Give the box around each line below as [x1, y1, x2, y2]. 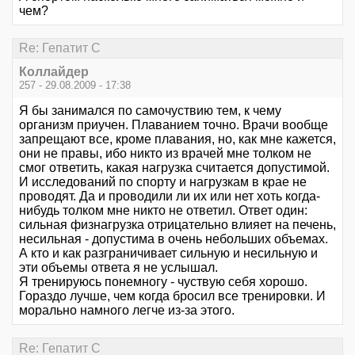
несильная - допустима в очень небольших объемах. [19, 232, 328, 246]
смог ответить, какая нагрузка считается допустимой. [19, 161, 330, 175]
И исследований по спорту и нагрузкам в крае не [19, 175, 307, 189]
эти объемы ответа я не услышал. [19, 261, 218, 275]
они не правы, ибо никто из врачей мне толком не [19, 147, 311, 161]
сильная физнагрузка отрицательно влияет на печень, [19, 218, 336, 232]
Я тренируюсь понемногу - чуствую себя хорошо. [19, 275, 307, 289]
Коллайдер [19, 65, 89, 79]
